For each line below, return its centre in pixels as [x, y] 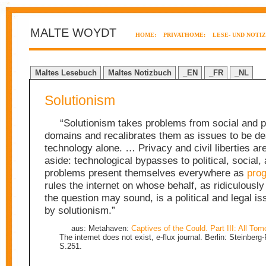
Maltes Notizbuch [140, 73]
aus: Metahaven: [101, 228]
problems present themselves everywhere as [146, 173]
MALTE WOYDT [73, 33]
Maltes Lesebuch [66, 73]
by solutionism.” [80, 210]
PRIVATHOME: [184, 35]
